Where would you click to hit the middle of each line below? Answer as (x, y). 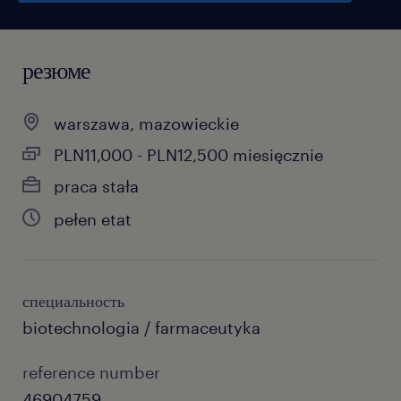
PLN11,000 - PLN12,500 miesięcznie (188, 155)
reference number (91, 372)
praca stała (96, 186)
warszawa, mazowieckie (146, 124)
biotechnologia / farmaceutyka (141, 328)
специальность (73, 301)
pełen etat (93, 219)
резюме (56, 69)
